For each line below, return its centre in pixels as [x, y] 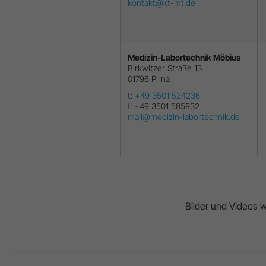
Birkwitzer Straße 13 [165, 68]
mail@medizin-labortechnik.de [184, 116]
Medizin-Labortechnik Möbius [184, 57]
